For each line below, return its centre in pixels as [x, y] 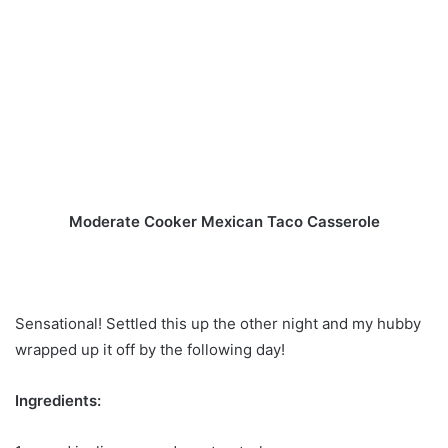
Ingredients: [58, 400]
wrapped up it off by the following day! [150, 349]
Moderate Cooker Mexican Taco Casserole [224, 221]
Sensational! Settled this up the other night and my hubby [218, 323]
